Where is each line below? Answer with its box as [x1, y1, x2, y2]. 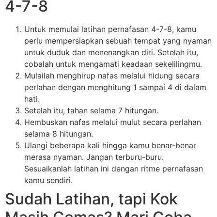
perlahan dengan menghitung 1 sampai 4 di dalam [24, 82, 206, 92]
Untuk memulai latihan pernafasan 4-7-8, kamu [24, 24, 196, 34]
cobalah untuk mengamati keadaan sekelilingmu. [24, 59, 202, 69]
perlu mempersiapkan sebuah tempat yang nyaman [24, 35, 212, 46]
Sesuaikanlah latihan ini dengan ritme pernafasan [24, 163, 203, 173]
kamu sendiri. [24, 175, 73, 185]
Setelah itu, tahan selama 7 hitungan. [24, 105, 158, 115]
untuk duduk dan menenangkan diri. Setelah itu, [24, 47, 198, 57]
